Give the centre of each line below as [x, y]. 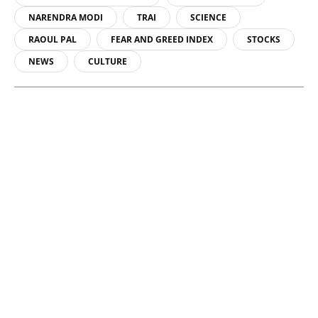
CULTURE [108, 61]
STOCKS [264, 39]
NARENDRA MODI [66, 17]
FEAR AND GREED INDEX [162, 39]
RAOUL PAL [53, 39]
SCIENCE [208, 17]
